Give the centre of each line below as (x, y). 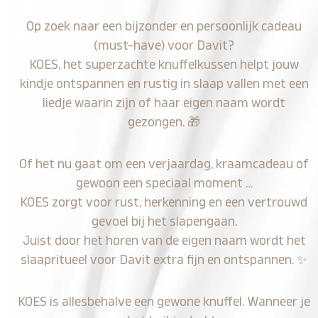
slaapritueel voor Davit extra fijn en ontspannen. (159, 260)
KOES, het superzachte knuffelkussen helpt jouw (164, 65)
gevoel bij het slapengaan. (164, 221)
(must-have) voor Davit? (164, 45)
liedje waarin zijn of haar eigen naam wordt (164, 103)
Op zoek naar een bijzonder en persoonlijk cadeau (164, 26)
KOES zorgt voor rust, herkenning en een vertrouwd (164, 202)
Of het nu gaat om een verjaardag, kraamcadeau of (164, 164)
